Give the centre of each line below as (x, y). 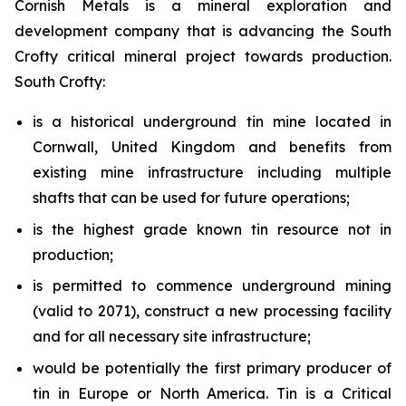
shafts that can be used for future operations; (191, 198)
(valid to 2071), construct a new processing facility (212, 311)
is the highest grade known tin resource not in (212, 229)
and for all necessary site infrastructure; (172, 337)
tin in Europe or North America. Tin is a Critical (212, 393)
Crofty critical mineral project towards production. (203, 56)
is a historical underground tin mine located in (212, 121)
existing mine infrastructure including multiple (212, 172)
